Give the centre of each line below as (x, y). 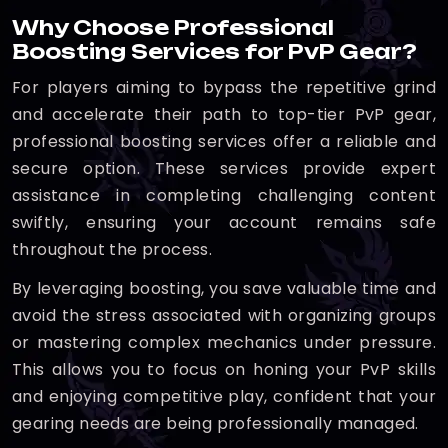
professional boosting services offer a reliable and (224, 141)
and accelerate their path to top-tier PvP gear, (224, 114)
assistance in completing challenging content (224, 195)
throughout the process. (112, 249)
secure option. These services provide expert (224, 168)
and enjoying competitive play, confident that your (224, 396)
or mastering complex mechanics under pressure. (224, 342)
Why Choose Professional (173, 27)
